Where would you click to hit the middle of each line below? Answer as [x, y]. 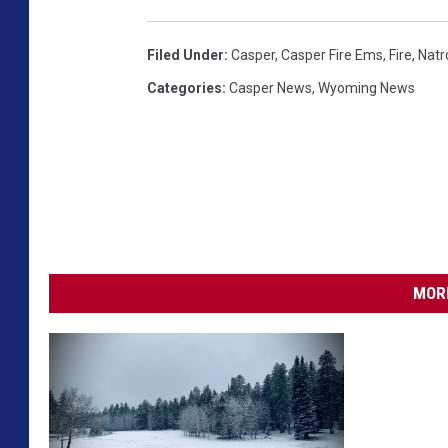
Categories [184, 87]
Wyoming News [366, 87]
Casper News [270, 87]
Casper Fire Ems [332, 54]
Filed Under [185, 54]
